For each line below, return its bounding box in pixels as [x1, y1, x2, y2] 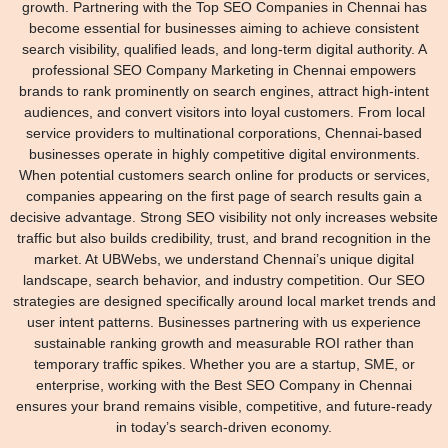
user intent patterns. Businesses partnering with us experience [27, 313, 421, 330]
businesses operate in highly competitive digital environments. [28, 145, 420, 162]
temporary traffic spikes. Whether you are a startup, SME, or [33, 355, 415, 372]
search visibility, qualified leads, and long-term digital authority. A [21, 40, 427, 57]
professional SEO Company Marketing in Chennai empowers [32, 61, 416, 78]
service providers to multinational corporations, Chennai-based [26, 124, 422, 141]
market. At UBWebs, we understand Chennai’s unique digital [34, 250, 414, 267]
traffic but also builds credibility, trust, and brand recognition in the [17, 229, 431, 246]
